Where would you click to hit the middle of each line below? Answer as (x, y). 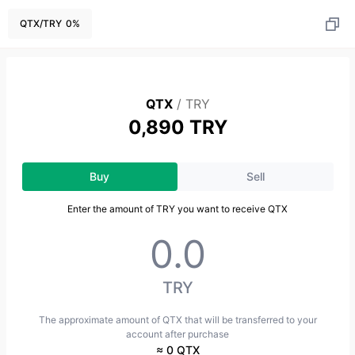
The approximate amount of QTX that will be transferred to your (177, 320)
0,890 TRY (177, 127)
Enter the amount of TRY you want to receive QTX (177, 209)
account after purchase (177, 334)
